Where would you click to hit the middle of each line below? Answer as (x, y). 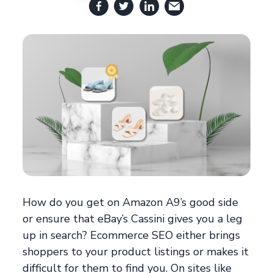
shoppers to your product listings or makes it (136, 252)
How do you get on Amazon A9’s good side (131, 203)
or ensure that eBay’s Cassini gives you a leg (133, 219)
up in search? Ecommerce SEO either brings (132, 236)
